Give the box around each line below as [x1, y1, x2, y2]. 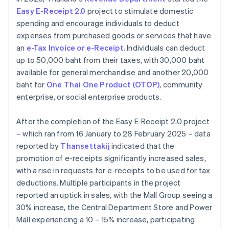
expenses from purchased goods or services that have [16, 30, 212, 41]
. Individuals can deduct [123, 42, 205, 53]
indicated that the [109, 141, 175, 151]
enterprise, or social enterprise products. [16, 91, 162, 102]
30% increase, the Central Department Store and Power [16, 202, 213, 213]
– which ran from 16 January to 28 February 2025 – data [16, 128, 211, 139]
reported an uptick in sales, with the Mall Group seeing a [16, 190, 213, 200]
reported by [16, 141, 61, 151]
